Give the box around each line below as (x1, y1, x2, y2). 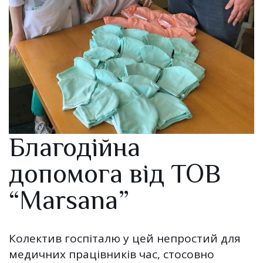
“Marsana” (9, 185, 129, 215)
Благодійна (9, 132, 140, 163)
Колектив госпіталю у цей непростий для (9, 231, 241, 247)
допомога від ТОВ (9, 159, 221, 189)
